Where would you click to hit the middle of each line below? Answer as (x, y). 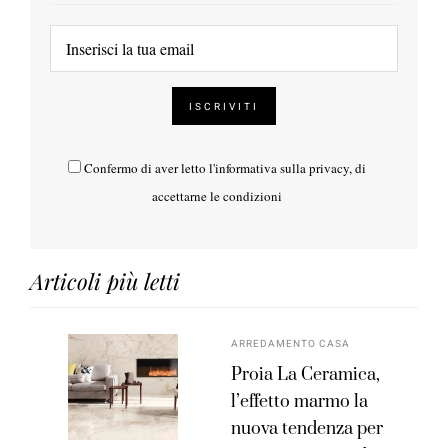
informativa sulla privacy (281, 168)
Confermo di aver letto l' (149, 168)
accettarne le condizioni (216, 196)
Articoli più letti (105, 281)
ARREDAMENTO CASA (291, 344)
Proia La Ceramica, (306, 375)
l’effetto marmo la (300, 402)
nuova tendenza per (307, 429)
